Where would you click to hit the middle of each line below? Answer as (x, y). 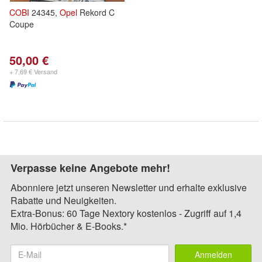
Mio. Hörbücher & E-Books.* (69, 226)
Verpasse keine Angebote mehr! (90, 168)
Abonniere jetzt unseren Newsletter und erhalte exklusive (129, 187)
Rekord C (96, 12)
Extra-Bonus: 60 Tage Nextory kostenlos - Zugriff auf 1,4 (126, 213)
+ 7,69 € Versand (33, 71)
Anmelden (213, 254)
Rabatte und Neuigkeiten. (63, 200)
